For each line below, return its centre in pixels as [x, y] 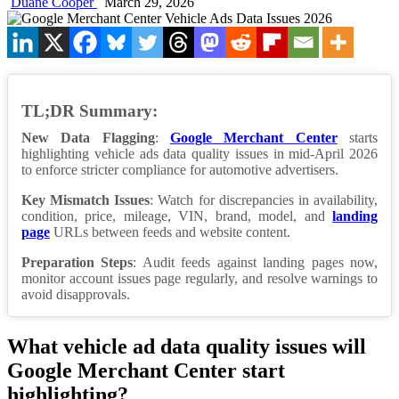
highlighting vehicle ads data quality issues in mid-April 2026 [199, 154]
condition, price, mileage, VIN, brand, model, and [177, 216]
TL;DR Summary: [90, 111]
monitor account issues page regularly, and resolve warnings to [199, 279]
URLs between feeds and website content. [170, 232]
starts [358, 138]
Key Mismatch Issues [86, 200]
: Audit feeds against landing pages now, [256, 263]
